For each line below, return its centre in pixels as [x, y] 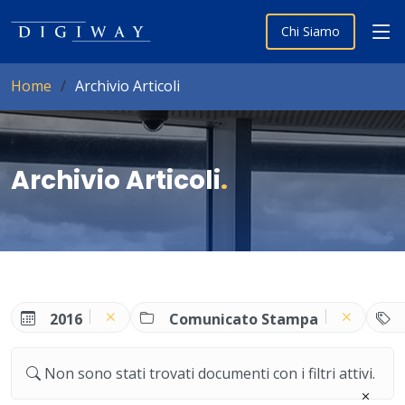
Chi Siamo [311, 31]
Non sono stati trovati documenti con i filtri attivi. [210, 373]
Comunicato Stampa [244, 319]
